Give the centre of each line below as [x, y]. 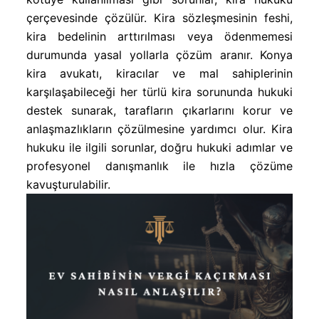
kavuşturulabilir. [68, 184]
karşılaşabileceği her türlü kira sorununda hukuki [159, 92]
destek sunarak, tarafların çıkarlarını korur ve [159, 110]
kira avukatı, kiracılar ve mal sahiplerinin [159, 73]
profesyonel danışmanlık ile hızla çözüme [159, 166]
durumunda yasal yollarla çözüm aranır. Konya [159, 55]
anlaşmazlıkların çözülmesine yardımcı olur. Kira [159, 129]
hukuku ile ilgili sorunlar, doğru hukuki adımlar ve [159, 147]
